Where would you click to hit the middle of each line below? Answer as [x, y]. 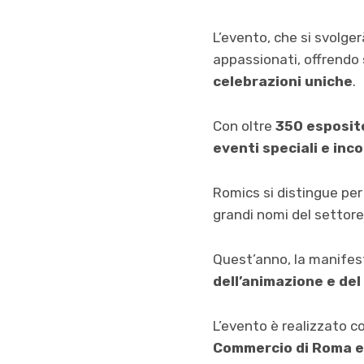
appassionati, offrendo [288, 60]
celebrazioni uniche [283, 82]
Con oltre [244, 126]
